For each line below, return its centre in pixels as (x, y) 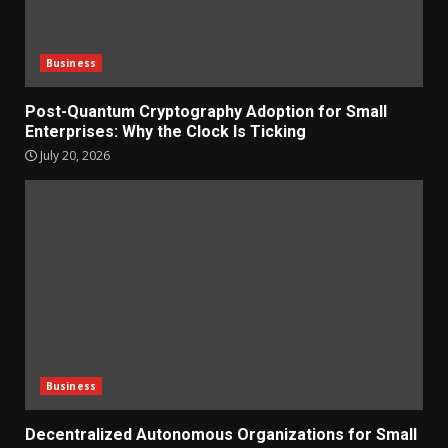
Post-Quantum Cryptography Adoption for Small (206, 111)
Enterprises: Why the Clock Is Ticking (165, 131)
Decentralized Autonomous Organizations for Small (221, 434)
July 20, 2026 (73, 155)
